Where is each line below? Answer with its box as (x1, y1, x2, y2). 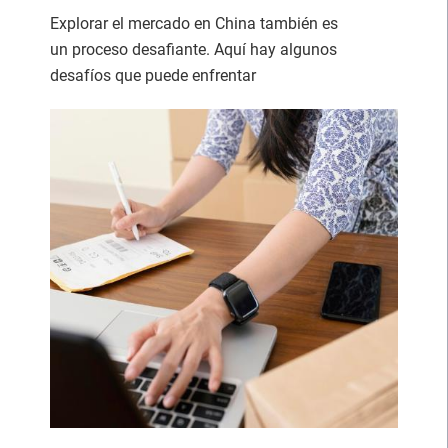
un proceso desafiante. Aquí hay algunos (50, 40, 337, 60)
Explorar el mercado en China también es (50, 14, 338, 34)
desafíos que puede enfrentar (50, 66, 256, 86)
